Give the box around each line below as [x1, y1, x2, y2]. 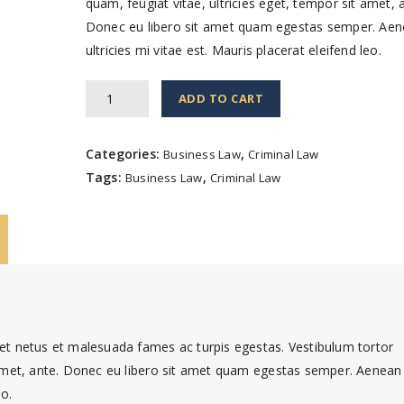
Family [84, 129, 124, 146]
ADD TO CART [178, 90, 264, 106]
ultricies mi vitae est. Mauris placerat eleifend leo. [85, 41, 381, 59]
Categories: [85, 145, 164, 162]
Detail [84, 152, 120, 170]
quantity [84, 176, 133, 193]
